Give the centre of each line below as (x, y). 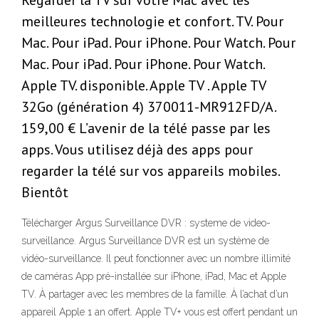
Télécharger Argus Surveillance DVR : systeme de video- (146, 223)
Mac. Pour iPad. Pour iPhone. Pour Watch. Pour (158, 43)
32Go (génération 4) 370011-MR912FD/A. (148, 107)
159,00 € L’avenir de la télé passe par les (146, 129)
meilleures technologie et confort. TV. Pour (152, 22)
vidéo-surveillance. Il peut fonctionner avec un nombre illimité (156, 259)
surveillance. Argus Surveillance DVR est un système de (145, 241)
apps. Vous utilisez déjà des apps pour (137, 150)
